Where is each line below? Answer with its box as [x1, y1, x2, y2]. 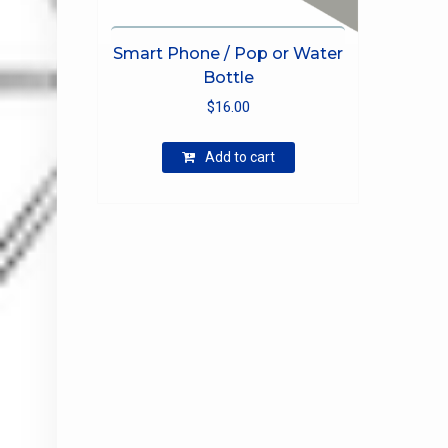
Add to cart [204, 148, 275, 165]
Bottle [202, 68, 254, 88]
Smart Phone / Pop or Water [113, 44, 344, 64]
